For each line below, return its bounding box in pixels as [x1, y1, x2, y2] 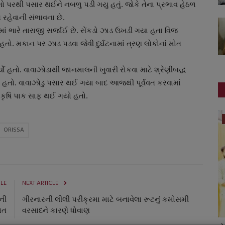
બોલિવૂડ [45, 114, 63, 124]
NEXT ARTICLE [22, 178, 58, 188]
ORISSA [4, 125, 24, 135]
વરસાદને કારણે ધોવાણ [22, 205, 90, 215]
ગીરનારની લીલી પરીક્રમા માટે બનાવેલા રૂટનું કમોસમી [22, 194, 189, 204]
